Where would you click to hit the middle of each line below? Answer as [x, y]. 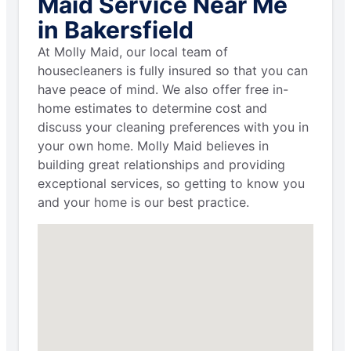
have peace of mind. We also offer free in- [163, 89]
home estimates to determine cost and [152, 108]
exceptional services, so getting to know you [171, 183]
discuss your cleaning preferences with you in [173, 127]
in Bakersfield [116, 29]
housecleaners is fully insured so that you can [173, 70]
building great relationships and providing [161, 164]
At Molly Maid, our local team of [133, 51]
